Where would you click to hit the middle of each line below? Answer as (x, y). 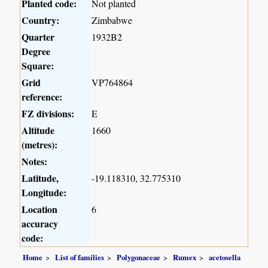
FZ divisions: (48, 114)
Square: (38, 66)
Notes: (35, 162)
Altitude (38, 130)
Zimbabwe (112, 20)
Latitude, (40, 178)
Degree (36, 51)
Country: (41, 20)
